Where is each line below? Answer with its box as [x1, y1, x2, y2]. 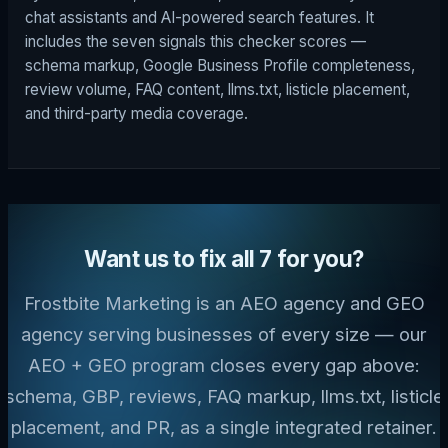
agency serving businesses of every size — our [21, 322, 427, 345]
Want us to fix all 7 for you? [83, 245, 364, 273]
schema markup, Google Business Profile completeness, [25, 56, 415, 76]
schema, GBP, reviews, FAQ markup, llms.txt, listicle [4, 384, 444, 407]
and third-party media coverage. [25, 104, 248, 124]
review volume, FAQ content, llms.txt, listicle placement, [25, 80, 410, 100]
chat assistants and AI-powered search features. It [25, 8, 374, 28]
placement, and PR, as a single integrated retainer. [11, 415, 437, 438]
